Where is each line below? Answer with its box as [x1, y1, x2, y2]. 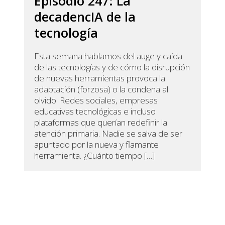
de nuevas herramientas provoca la [34, 72, 166, 84]
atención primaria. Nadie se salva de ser [34, 128, 183, 140]
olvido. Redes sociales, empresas [34, 94, 158, 106]
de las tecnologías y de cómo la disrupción [34, 61, 190, 73]
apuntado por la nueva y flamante [34, 139, 159, 151]
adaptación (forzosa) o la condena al [34, 83, 169, 95]
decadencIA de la [34, 8, 136, 26]
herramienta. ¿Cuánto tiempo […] [34, 150, 155, 162]
